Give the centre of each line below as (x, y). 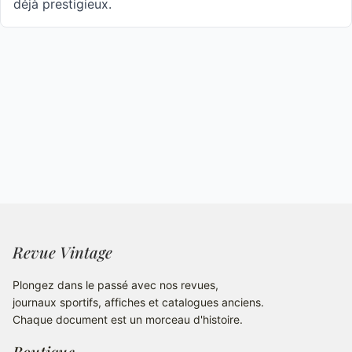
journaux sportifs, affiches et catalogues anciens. (138, 302)
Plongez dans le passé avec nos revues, (115, 285)
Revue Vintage (62, 252)
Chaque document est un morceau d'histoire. (128, 319)
